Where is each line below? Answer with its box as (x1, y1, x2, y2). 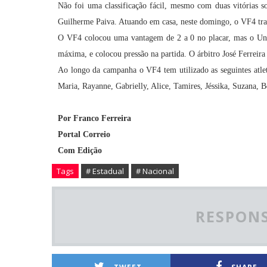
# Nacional (136, 166, 174, 176)
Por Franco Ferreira (58, 114, 131, 123)
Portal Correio (58, 130, 110, 139)
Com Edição (58, 146, 102, 155)
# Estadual (86, 166, 124, 176)
